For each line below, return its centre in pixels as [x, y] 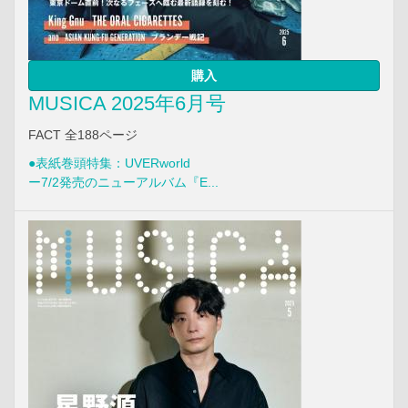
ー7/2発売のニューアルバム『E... [123, 182]
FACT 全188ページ [83, 134]
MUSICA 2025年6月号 [127, 103]
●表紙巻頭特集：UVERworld [109, 163]
